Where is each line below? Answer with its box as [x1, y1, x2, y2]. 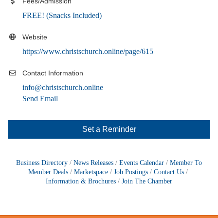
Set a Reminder [82, 125, 136, 133]
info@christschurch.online [22, 83, 103, 91]
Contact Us [154, 168, 184, 176]
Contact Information [22, 69, 83, 77]
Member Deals [28, 168, 68, 176]
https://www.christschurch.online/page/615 [22, 47, 153, 55]
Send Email [22, 94, 58, 103]
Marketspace [74, 168, 108, 176]
